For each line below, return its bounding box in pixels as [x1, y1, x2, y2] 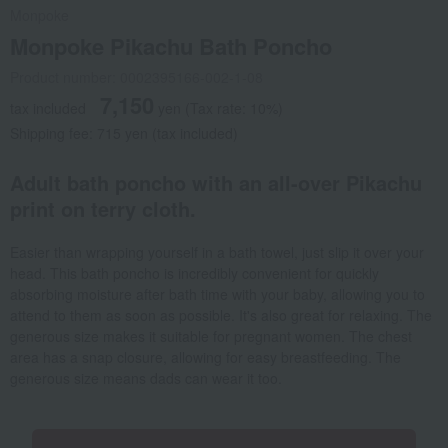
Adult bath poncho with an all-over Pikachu [10, 168, 422, 198]
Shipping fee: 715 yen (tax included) [10, 123, 238, 144]
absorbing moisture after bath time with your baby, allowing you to [10, 284, 425, 305]
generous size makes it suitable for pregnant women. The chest [10, 326, 412, 347]
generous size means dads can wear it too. [10, 368, 282, 389]
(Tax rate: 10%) [185, 98, 283, 119]
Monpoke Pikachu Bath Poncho [10, 30, 332, 63]
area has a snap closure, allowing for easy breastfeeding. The [10, 347, 401, 368]
